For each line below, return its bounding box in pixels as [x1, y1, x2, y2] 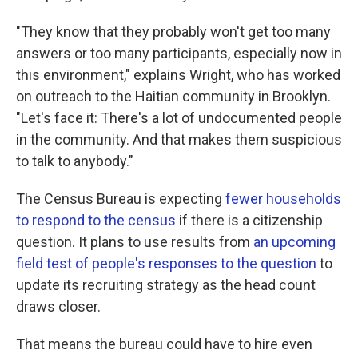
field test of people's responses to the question [16, 254, 316, 272]
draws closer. [16, 297, 101, 315]
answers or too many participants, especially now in [16, 44, 342, 62]
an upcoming [253, 233, 336, 250]
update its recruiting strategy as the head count [16, 276, 316, 293]
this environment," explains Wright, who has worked [16, 66, 340, 83]
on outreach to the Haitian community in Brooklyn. [16, 87, 331, 105]
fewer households [225, 189, 341, 207]
